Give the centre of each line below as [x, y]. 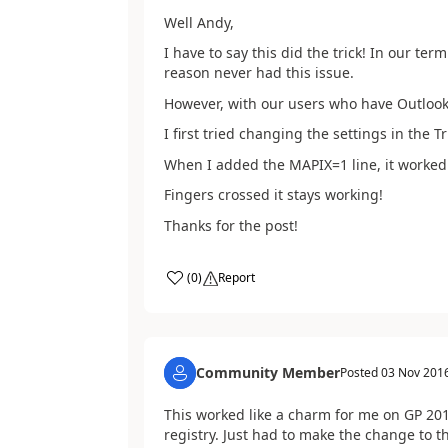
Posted [360, 372]
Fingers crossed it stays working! [273, 194]
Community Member [267, 372]
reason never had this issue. [258, 72]
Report [236, 277]
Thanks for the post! [230, 225]
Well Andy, [198, 22]
